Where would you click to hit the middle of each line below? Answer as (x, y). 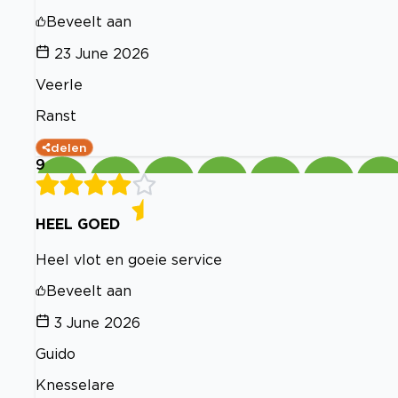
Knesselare (75, 385)
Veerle (59, 84)
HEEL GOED (78, 223)
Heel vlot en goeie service (129, 260)
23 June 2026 (102, 53)
